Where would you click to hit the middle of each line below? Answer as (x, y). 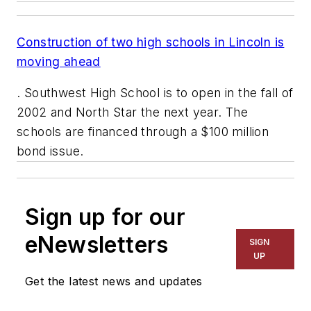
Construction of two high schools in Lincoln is (151, 42)
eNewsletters (97, 245)
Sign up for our (105, 217)
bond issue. (50, 151)
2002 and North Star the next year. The (133, 112)
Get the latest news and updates (114, 281)
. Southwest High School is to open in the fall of (155, 93)
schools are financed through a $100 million (143, 132)
